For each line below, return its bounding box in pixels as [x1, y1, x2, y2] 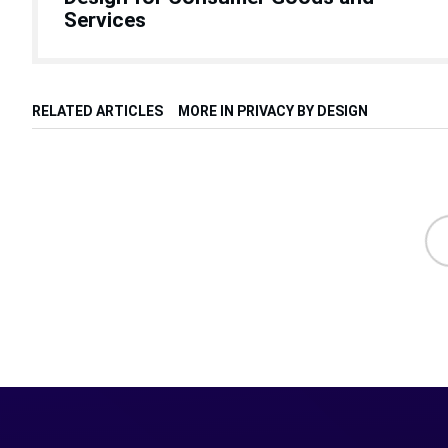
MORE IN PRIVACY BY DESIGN [178, 102, 368, 119]
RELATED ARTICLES [32, 102, 163, 119]
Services [64, 7, 146, 32]
